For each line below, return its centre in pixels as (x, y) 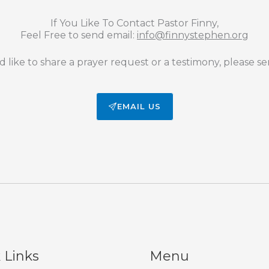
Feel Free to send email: (79, 35)
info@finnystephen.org (193, 35)
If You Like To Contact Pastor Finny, (134, 23)
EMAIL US (139, 107)
